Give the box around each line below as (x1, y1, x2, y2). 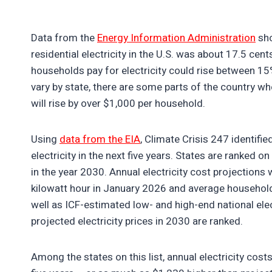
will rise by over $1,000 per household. (31, 95, 208, 111)
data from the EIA (59, 131, 140, 147)
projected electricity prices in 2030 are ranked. (31, 213, 245, 229)
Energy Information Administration (97, 30, 256, 46)
